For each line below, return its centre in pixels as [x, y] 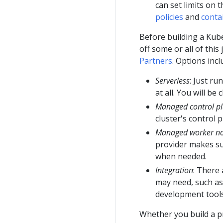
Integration [174, 170]
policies [169, 17]
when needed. [181, 156]
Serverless [172, 80]
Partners [156, 60]
